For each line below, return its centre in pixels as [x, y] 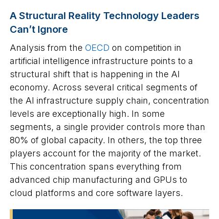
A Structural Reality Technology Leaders [105, 15]
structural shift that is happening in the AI [95, 74]
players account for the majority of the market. [105, 153]
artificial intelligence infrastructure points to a [101, 61]
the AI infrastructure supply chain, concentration [109, 100]
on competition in [145, 47]
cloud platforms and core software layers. [96, 193]
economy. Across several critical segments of [104, 87]
